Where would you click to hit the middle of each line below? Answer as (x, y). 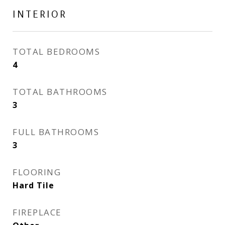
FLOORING (37, 172)
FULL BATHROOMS (56, 132)
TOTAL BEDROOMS (56, 52)
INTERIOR (40, 14)
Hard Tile (33, 186)
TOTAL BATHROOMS (60, 92)
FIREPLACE (37, 212)
